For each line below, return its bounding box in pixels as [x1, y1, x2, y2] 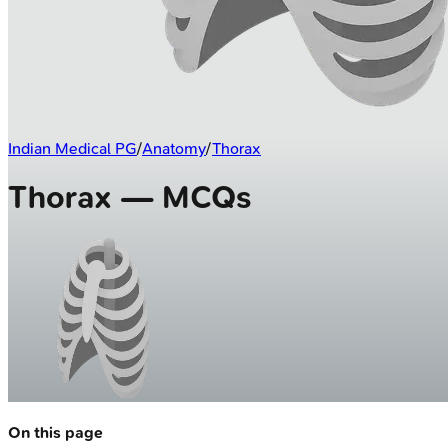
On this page [8, 422, 103, 442]
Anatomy [142, 138, 206, 158]
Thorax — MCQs [8, 179, 251, 217]
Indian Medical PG [8, 138, 137, 158]
